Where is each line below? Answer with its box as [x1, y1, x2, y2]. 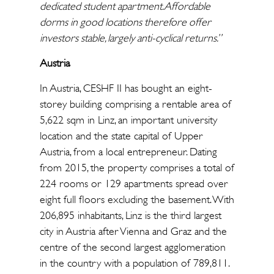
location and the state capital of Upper [39, 129, 203, 143]
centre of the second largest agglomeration [39, 240, 226, 254]
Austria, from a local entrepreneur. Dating [39, 145, 217, 158]
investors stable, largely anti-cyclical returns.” [39, 31, 221, 45]
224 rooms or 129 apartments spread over [39, 177, 228, 190]
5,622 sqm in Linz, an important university [39, 113, 217, 127]
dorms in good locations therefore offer [39, 15, 211, 29]
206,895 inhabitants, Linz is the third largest [39, 209, 221, 222]
